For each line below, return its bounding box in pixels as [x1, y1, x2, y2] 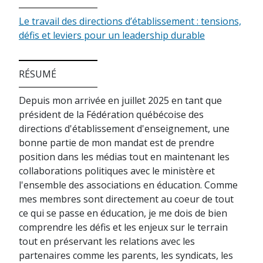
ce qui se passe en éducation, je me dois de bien [19, 207, 227, 220]
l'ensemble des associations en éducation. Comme [19, 178, 238, 191]
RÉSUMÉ [19, 68, 56, 80]
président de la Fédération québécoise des [19, 108, 204, 121]
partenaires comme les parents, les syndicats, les [19, 249, 233, 262]
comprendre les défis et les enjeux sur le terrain [19, 221, 228, 234]
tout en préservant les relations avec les [19, 235, 195, 248]
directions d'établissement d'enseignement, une [19, 122, 230, 135]
